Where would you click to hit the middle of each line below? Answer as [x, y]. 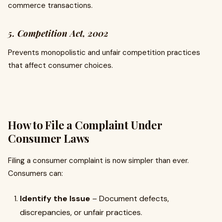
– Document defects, [130, 199]
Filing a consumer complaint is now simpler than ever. [98, 161]
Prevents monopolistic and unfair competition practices [104, 53]
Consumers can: [35, 174]
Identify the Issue [55, 199]
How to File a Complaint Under [85, 125]
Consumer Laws [49, 139]
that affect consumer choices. [60, 66]
